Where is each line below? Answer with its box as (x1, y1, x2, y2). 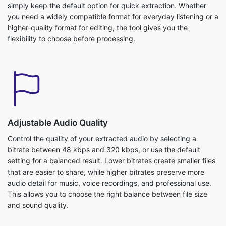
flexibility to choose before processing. (8, 24, 135, 32)
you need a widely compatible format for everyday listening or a (8, 2, 218, 10)
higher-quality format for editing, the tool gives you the (8, 13, 188, 21)
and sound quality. (8, 190, 69, 199)
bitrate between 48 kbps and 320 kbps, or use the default (8, 135, 200, 143)
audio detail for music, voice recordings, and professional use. (8, 168, 211, 177)
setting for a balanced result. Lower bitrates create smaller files (8, 146, 215, 154)
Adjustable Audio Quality (8, 107, 108, 117)
